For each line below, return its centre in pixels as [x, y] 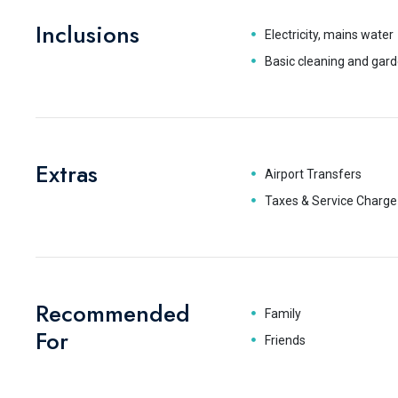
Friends [285, 340]
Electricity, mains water [329, 35]
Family [283, 314]
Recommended [113, 314]
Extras [67, 174]
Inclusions [88, 35]
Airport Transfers [313, 174]
